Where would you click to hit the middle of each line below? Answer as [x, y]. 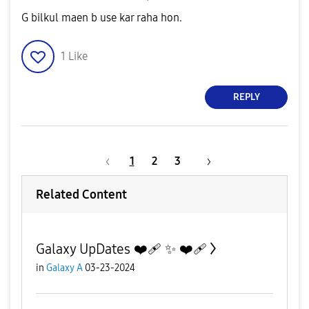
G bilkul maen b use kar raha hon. [102, 17]
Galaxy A [64, 268]
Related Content [81, 194]
